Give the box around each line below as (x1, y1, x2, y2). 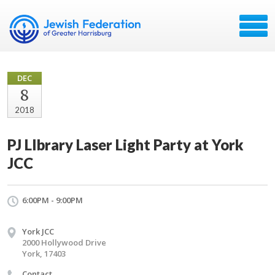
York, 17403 (22, 248, 66, 259)
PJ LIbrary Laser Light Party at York (7, 136, 244, 153)
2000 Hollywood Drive (22, 237, 106, 248)
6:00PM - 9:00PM (22, 195, 83, 206)
